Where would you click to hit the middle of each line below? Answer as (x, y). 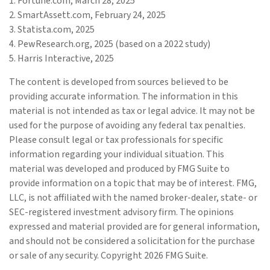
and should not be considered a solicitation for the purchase (132, 241)
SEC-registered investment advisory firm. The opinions (121, 212)
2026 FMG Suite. (176, 255)
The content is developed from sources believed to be (119, 82)
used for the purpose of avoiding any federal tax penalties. (127, 125)
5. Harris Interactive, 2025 (61, 58)
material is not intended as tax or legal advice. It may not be (132, 111)
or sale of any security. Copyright (77, 255)
